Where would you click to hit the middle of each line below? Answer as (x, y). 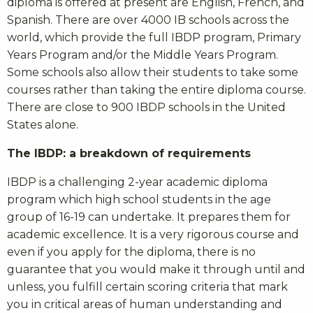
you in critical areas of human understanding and (145, 304)
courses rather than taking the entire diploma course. (156, 89)
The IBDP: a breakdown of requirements (129, 153)
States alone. (43, 124)
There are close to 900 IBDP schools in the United (146, 107)
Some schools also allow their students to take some (153, 72)
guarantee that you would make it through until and (156, 269)
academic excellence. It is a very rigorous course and (153, 234)
